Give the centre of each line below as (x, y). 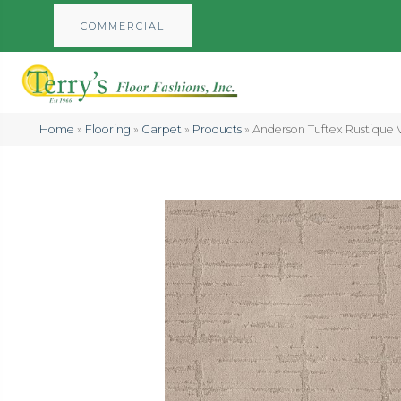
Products (217, 129)
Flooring (107, 129)
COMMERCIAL (123, 26)
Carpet (161, 129)
